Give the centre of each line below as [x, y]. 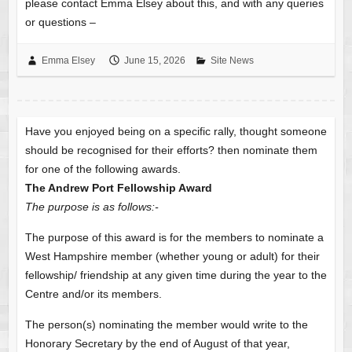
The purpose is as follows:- [92, 207]
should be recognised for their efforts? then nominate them [171, 150]
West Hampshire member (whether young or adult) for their [172, 257]
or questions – [60, 22]
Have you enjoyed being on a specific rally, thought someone [176, 132]
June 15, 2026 [154, 61]
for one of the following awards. [103, 169]
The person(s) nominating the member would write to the [166, 325]
